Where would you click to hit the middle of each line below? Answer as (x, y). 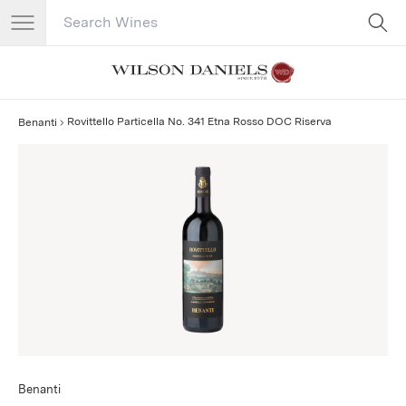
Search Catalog (93, 30)
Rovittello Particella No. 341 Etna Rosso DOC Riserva (199, 121)
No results (203, 104)
